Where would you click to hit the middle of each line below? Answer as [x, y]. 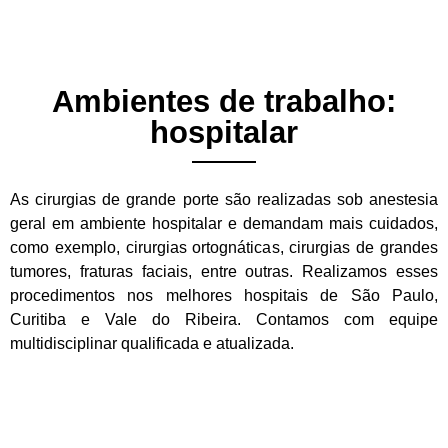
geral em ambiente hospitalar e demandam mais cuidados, [224, 223]
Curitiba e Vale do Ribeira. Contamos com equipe [224, 319]
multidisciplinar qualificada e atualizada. [152, 343]
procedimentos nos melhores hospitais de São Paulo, [224, 295]
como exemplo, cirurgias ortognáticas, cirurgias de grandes [224, 247]
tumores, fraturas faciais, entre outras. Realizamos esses [224, 271]
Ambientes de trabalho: [224, 101]
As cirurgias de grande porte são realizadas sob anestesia [224, 199]
